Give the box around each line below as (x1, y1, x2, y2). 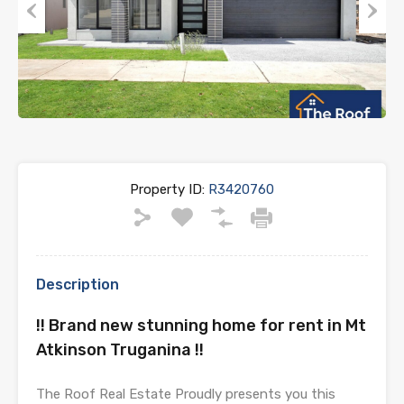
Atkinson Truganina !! (36, 339, 204, 360)
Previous (18, 37, 71, 54)
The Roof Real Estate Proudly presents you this (36, 385, 335, 402)
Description (36, 275, 119, 293)
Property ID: (130, 180, 205, 197)
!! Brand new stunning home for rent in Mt (36, 315, 366, 335)
